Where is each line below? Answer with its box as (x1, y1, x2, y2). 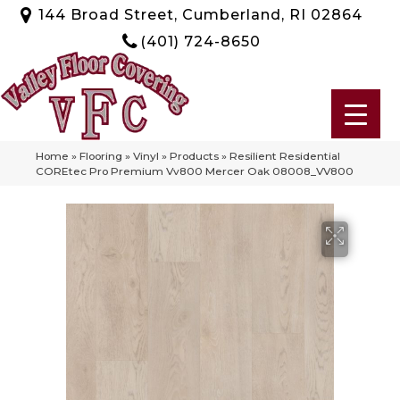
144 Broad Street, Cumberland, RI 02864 (37, 5, 362, 23)
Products (170, 148, 219, 162)
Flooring (79, 148, 122, 162)
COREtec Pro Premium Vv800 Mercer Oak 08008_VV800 (36, 163, 354, 178)
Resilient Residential (229, 148, 340, 162)
